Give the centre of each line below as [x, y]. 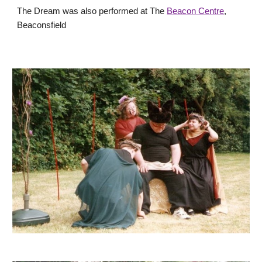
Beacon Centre [196, 11]
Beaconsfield [42, 25]
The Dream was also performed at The [92, 11]
